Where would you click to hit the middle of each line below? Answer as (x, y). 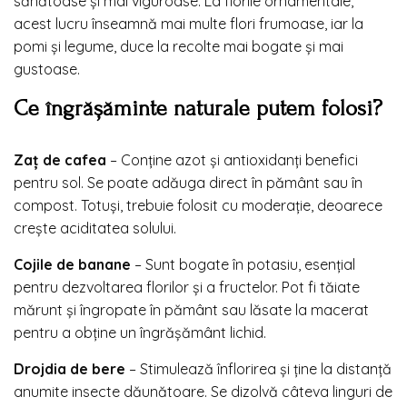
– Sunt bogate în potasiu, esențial (243, 264)
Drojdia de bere (69, 368)
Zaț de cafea (60, 159)
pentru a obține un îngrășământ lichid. (140, 332)
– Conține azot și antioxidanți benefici (232, 159)
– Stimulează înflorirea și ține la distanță (258, 368)
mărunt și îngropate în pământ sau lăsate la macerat (191, 309)
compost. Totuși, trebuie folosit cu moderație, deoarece (198, 205)
